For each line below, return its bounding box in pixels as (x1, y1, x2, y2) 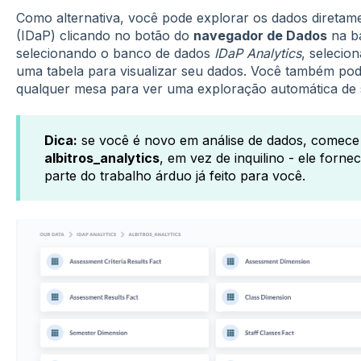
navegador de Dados (193, 27, 327, 44)
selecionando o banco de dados (15, 44, 214, 61)
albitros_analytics (44, 150, 160, 167)
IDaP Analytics (214, 44, 301, 61)
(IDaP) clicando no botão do (15, 27, 193, 44)
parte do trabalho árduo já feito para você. (44, 168, 305, 185)
